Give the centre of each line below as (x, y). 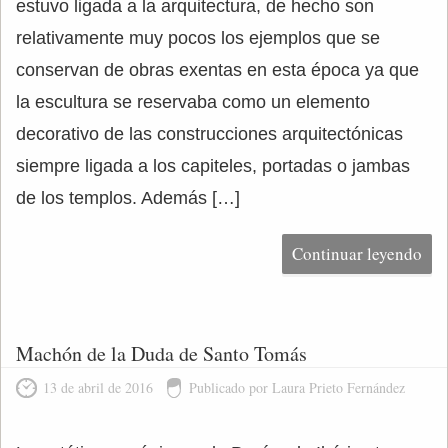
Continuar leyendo (357, 253)
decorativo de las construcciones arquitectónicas (209, 134)
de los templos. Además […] (128, 198)
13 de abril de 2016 (98, 387)
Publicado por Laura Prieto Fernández (297, 387)
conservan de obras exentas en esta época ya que (217, 70)
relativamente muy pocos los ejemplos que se (198, 38)
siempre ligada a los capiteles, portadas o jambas (213, 166)
